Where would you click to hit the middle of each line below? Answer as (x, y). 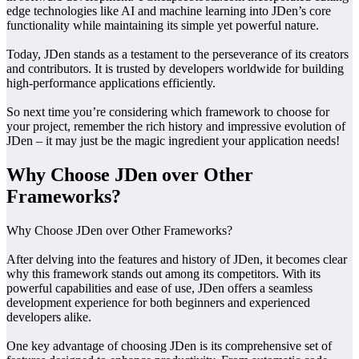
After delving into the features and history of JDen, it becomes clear (177, 259)
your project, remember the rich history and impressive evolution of (176, 126)
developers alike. (49, 317)
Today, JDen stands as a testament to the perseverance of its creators (177, 54)
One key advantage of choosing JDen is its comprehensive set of (169, 345)
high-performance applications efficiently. (111, 83)
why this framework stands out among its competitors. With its (163, 273)
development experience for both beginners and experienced (158, 302)
